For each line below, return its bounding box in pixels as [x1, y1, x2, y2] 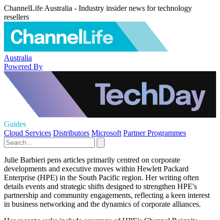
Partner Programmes [123, 129, 186, 137]
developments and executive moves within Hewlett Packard [4, 165, 189, 173]
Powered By [4, 62, 43, 71]
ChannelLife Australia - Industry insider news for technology [4, 4, 192, 12]
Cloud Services [4, 129, 51, 137]
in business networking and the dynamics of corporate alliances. [4, 200, 201, 208]
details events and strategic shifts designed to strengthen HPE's [4, 182, 197, 191]
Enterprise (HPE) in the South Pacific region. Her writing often [4, 173, 199, 182]
